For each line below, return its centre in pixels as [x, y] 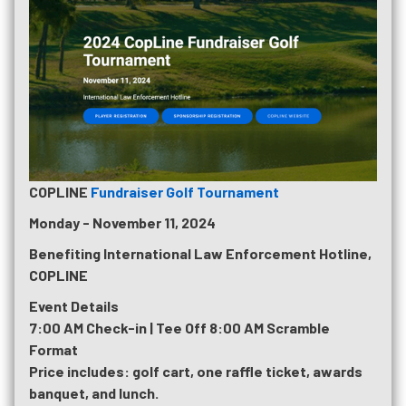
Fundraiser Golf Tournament [185, 192]
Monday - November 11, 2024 [122, 223]
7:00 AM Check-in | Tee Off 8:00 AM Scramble [179, 328]
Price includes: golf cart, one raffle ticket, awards [196, 372]
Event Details [74, 306]
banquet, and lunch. [94, 393]
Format [53, 350]
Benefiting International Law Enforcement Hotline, [200, 254]
